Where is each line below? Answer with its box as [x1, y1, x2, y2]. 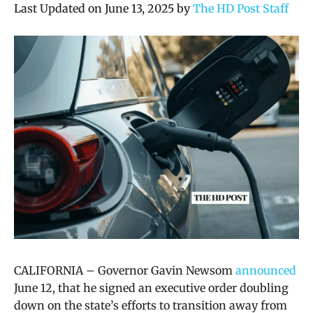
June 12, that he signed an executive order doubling [14, 280, 289, 295]
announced [235, 263, 296, 277]
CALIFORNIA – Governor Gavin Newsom [14, 263, 235, 277]
